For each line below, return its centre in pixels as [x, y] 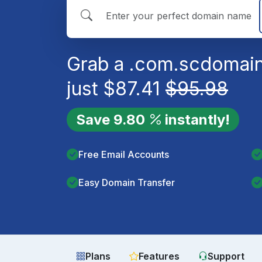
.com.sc [165, 64]
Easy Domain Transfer [127, 182]
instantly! [197, 119]
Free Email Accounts [124, 154]
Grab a [98, 64]
